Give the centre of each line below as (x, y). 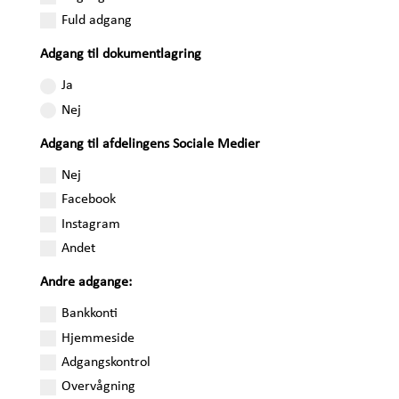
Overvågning (99, 387)
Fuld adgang (97, 20)
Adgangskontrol (106, 362)
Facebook (89, 200)
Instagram (91, 224)
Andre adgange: (86, 283)
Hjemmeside (98, 338)
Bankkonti (90, 314)
